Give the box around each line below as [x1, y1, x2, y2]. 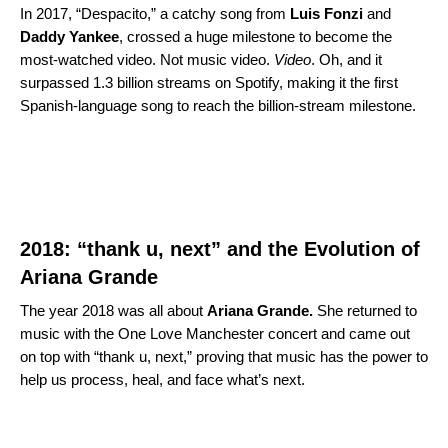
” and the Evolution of [211, 237, 420, 260]
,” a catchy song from [147, 4, 286, 22]
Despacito [81, 4, 147, 22]
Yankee [69, 27, 119, 45]
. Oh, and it [311, 50, 382, 68]
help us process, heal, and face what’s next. [20, 370, 305, 388]
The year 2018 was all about [20, 301, 207, 319]
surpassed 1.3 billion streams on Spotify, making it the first [20, 73, 398, 91]
